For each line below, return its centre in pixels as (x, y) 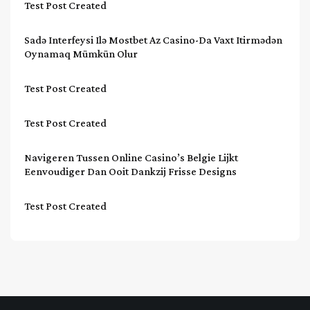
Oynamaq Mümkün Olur (81, 53)
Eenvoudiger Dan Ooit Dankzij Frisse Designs (130, 171)
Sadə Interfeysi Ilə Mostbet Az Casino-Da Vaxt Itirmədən (153, 39)
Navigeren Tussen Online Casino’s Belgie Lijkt (131, 157)
